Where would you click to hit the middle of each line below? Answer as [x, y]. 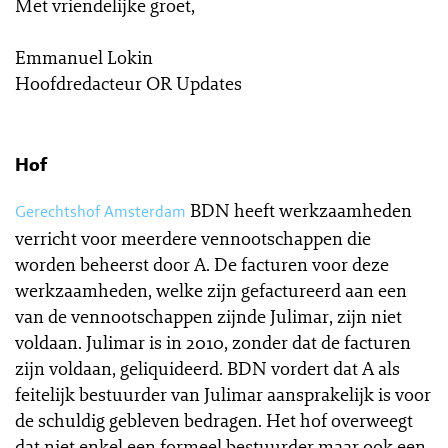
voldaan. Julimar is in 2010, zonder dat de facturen [213, 342]
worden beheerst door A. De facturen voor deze [202, 264]
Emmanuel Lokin [84, 57]
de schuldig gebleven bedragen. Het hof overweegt [214, 420]
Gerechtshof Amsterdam [100, 211]
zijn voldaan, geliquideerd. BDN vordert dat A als [207, 368]
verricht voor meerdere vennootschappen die [193, 238]
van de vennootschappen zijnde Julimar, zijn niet [208, 316]
